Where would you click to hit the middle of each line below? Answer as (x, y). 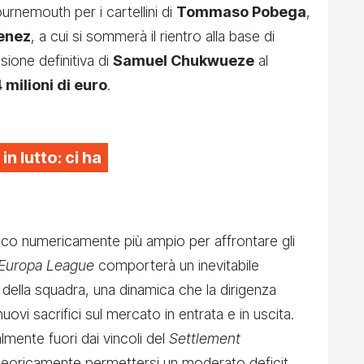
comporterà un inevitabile (177, 266)
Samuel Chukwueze (184, 61)
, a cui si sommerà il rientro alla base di (153, 37)
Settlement (205, 339)
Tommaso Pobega (241, 12)
